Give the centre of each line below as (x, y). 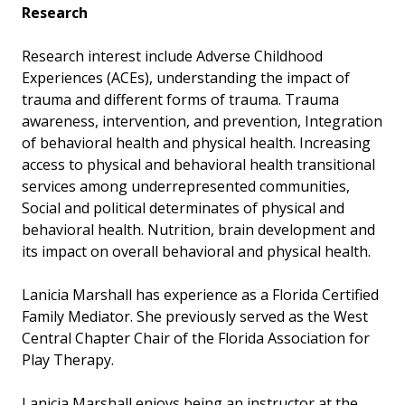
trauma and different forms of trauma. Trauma (180, 100)
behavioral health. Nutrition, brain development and (198, 230)
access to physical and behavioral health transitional (198, 165)
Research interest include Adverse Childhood (172, 57)
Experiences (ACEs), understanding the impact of (186, 78)
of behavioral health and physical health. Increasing (196, 143)
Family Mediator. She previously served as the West (195, 317)
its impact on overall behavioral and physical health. (200, 252)
